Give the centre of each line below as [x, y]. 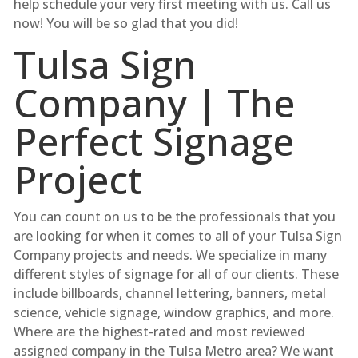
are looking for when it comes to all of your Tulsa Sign [177, 235]
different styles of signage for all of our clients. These [176, 274]
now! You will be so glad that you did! [125, 23]
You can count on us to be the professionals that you [174, 216]
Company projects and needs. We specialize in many [170, 255]
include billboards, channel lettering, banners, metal [169, 293]
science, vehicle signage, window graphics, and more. [173, 312]
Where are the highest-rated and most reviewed [159, 331]
